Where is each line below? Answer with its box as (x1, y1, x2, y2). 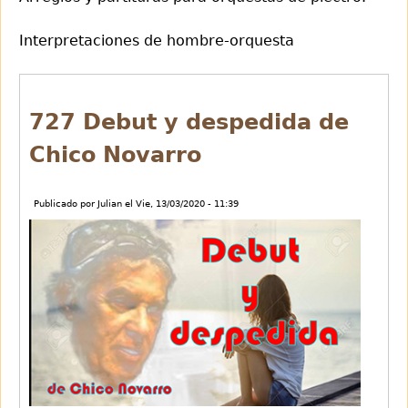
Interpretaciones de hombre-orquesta (19, 32, 294, 49)
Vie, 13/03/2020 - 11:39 (136, 199, 239, 209)
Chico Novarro (29, 142, 201, 168)
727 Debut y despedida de (29, 109, 349, 135)
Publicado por (34, 199, 97, 209)
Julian (97, 199, 122, 209)
